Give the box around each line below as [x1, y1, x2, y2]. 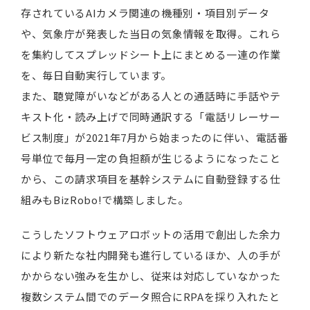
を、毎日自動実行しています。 [21, 68, 172, 82]
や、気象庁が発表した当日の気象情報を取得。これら [21, 26, 281, 41]
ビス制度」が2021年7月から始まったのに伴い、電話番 [21, 130, 289, 145]
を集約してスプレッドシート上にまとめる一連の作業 [21, 47, 281, 62]
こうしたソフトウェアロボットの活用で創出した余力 [21, 227, 281, 241]
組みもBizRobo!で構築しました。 [21, 192, 189, 207]
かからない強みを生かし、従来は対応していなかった [21, 268, 281, 283]
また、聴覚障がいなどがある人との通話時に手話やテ [21, 89, 281, 103]
